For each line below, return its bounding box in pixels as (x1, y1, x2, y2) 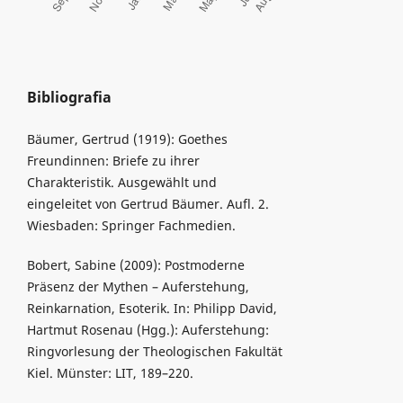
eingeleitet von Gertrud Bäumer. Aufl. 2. (26, 194, 269, 212)
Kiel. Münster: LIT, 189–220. (26, 364, 193, 381)
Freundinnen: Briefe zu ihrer (26, 151, 200, 169)
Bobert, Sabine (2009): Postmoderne (26, 256, 245, 273)
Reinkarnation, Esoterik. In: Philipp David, (26, 300, 277, 317)
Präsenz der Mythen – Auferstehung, (26, 278, 249, 295)
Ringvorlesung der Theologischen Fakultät (26, 343, 282, 360)
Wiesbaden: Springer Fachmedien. (26, 216, 236, 234)
